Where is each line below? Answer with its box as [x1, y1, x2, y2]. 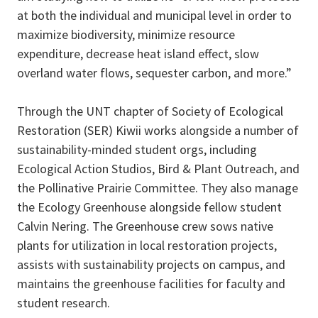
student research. [17, 295, 113, 312]
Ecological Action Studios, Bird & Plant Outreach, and [17, 160, 300, 177]
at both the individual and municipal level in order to [17, 7, 292, 24]
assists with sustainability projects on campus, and [17, 256, 285, 273]
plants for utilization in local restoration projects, [17, 237, 277, 254]
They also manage [198, 180, 298, 197]
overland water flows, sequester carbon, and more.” [17, 65, 295, 82]
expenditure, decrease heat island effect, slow [17, 45, 259, 62]
